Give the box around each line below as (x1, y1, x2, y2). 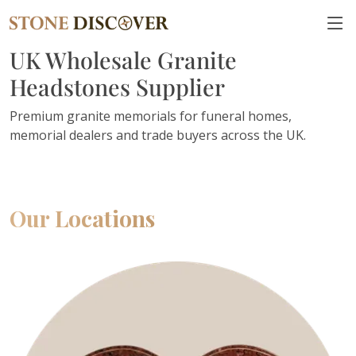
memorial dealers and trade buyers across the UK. (10, 126, 306, 144)
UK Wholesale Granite (10, 44, 237, 75)
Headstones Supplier (10, 72, 225, 102)
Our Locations (10, 203, 155, 233)
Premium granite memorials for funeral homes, (10, 107, 292, 125)
